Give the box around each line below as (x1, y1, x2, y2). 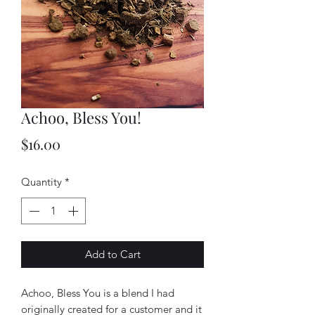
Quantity (21, 174, 62, 188)
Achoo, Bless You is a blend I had (21, 286, 174, 300)
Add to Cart (84, 247, 141, 262)
